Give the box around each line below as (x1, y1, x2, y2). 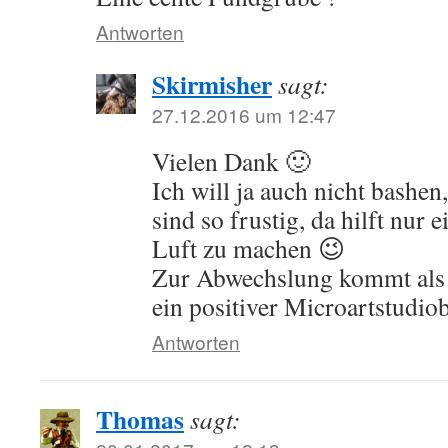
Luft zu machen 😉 (152, 231, 345, 265)
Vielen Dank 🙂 (152, 144, 311, 178)
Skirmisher (152, 65, 272, 103)
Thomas (96, 400, 184, 438)
